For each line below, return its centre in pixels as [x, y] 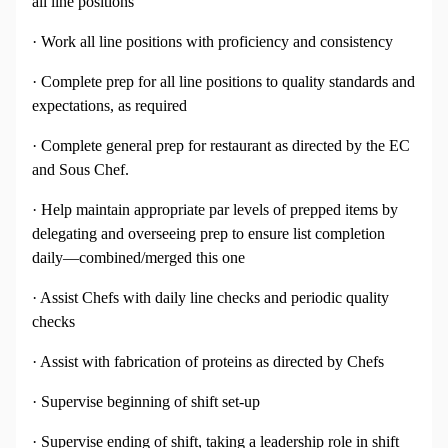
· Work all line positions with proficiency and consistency [212, 42]
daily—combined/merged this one [138, 258]
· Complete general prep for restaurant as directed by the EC [221, 146]
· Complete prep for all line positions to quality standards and [223, 82]
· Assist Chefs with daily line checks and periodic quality [210, 298]
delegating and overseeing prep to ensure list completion [208, 234]
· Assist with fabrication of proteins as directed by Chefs [208, 362]
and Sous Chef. [80, 170]
